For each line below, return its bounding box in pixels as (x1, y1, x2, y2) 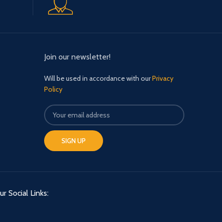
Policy (44, 84, 62, 94)
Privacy (152, 73, 173, 83)
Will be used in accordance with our (44, 73, 152, 83)
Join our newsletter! (44, 52, 111, 61)
